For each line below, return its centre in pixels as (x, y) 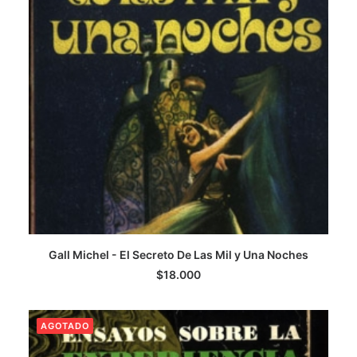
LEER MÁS (178, 267)
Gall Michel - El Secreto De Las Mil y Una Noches (178, 255)
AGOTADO (65, 326)
